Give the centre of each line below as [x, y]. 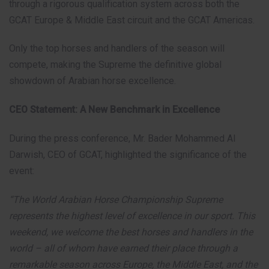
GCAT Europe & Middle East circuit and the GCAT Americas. [132, 20]
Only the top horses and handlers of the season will [117, 49]
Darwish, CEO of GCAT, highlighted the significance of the [128, 154]
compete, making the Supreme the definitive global [115, 65]
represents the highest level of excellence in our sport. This [132, 216]
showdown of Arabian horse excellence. [92, 81]
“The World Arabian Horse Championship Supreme [116, 199]
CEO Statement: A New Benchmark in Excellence [114, 110]
